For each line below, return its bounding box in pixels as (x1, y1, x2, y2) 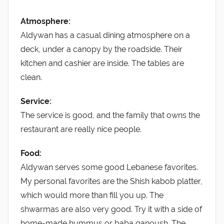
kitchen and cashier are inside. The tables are (20, 58, 184, 68)
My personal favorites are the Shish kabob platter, (20, 176, 202, 186)
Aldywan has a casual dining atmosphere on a (20, 30, 190, 40)
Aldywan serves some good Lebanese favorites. (20, 162, 198, 172)
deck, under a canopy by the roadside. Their (20, 44, 182, 54)
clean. (20, 72, 42, 82)
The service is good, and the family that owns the (20, 110, 200, 120)
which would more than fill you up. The (20, 190, 165, 200)
